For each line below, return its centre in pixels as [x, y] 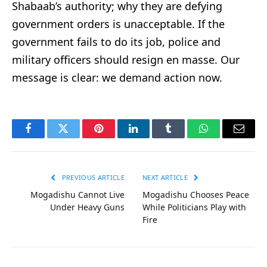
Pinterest [116, 137]
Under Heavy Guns [87, 207]
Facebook [48, 137]
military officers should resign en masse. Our [126, 59]
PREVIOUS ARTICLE [92, 177]
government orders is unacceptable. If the [118, 24]
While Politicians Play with [194, 207]
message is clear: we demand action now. [119, 77]
